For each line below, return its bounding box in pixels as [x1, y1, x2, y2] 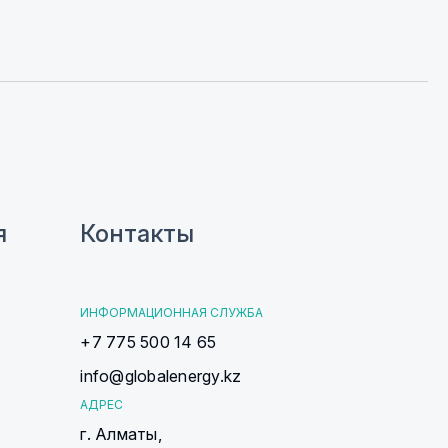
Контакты [80, 219, 195, 248]
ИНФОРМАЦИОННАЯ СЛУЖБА [80, 305, 264, 320]
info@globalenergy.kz [80, 366, 242, 386]
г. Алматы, [80, 424, 162, 444]
